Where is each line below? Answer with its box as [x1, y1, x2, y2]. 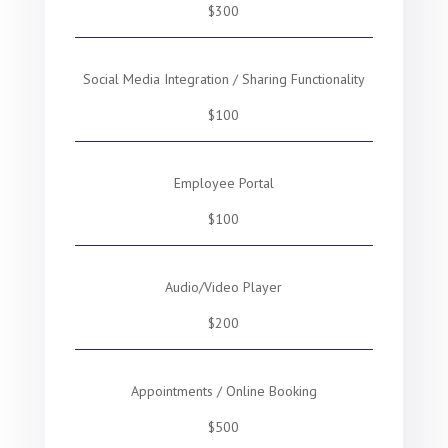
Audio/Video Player [165, 278, 283, 296]
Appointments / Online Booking [130, 382, 317, 400]
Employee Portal [173, 174, 274, 192]
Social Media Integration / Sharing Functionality [82, 70, 365, 88]
